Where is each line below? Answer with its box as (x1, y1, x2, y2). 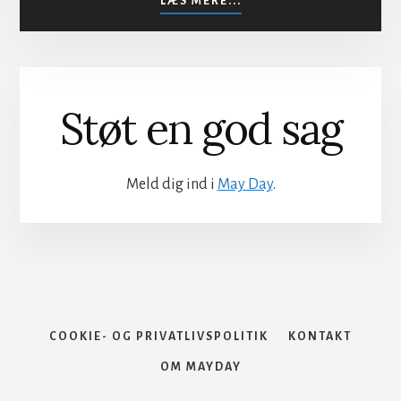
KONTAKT (288, 330, 352, 344)
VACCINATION (241, 30, 337, 43)
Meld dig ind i (125, 176, 218, 193)
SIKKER (241, 10, 290, 23)
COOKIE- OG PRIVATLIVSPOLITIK (49, 330, 269, 344)
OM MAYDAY (159, 361, 242, 374)
